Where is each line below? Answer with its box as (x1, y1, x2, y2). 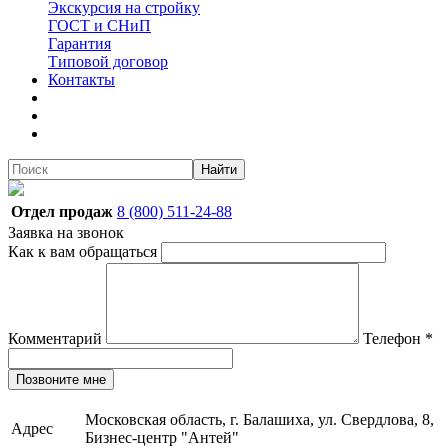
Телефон (359, 330, 425, 347)
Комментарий (8, 330, 106, 347)
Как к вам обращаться (8, 243, 161, 260)
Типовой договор (48, 53, 168, 70)
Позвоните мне (16, 372, 106, 387)
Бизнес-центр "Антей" (85, 429, 239, 446)
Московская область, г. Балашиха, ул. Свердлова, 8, (85, 411, 434, 428)
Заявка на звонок (8, 224, 124, 241)
